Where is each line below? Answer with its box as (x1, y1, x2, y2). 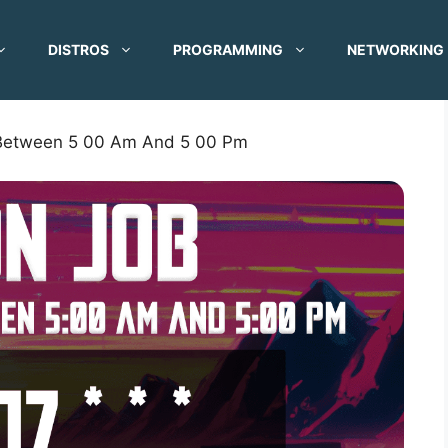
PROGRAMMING (173, 41, 283, 58)
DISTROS (48, 41, 109, 58)
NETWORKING (347, 41, 444, 58)
